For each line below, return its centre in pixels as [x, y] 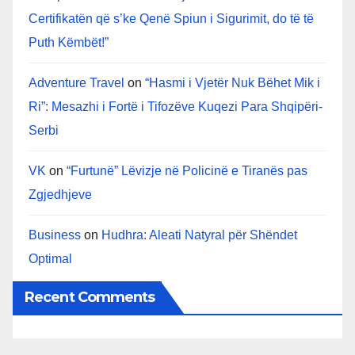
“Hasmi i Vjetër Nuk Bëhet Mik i [233, 82]
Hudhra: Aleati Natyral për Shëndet [199, 235]
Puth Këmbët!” [69, 42]
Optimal [50, 258]
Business [55, 235]
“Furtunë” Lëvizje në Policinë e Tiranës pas [187, 170]
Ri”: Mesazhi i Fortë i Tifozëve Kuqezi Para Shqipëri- [176, 106]
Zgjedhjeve [60, 194]
